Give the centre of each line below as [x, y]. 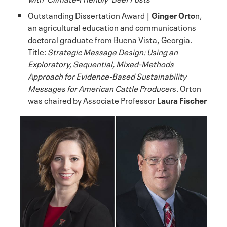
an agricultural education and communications [112, 27]
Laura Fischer [182, 100]
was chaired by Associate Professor [92, 100]
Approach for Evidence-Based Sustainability [107, 75]
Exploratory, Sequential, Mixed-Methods [101, 63]
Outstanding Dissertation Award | [90, 14]
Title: [37, 51]
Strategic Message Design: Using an [112, 51]
